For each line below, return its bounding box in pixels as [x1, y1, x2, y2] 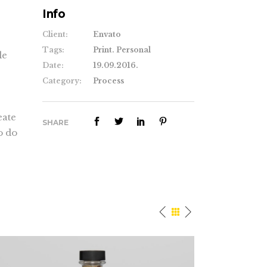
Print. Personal [93, 45, 151, 55]
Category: [42, 76, 82, 86]
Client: [42, 30, 68, 39]
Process [93, 76, 124, 86]
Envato [93, 30, 121, 39]
